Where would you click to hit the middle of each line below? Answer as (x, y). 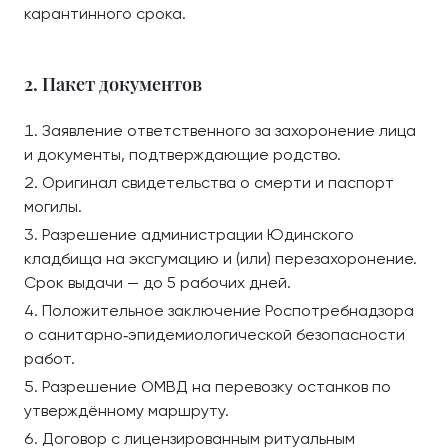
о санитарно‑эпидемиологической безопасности (214, 334)
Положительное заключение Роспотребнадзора (228, 310)
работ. (49, 358)
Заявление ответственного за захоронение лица (229, 130)
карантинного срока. (105, 13)
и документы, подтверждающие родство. (182, 154)
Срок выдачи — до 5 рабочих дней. (157, 282)
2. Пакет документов (113, 84)
